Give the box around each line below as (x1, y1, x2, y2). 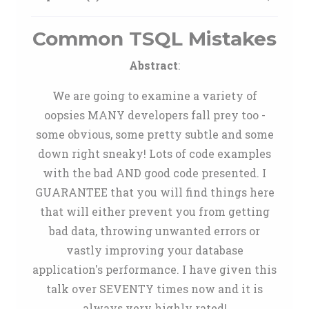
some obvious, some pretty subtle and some (35, 127, 274, 141)
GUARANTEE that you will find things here (34, 185, 275, 199)
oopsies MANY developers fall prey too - (43, 108, 266, 122)
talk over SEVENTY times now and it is (46, 281, 263, 296)
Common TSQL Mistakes (32, 27, 277, 50)
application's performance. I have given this (32, 262, 277, 277)
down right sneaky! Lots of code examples (38, 146, 271, 161)
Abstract (129, 58, 178, 72)
